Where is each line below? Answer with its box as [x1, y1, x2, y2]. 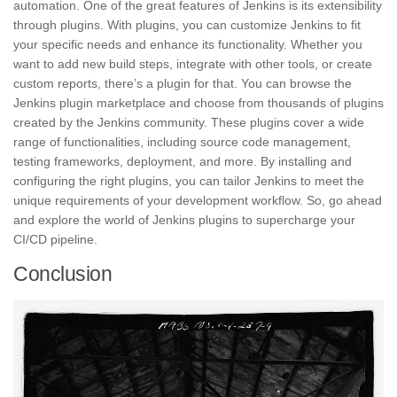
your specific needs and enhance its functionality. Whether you [13, 37, 362, 52]
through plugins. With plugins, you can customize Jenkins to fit [13, 18, 361, 33]
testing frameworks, [13, 154, 123, 169]
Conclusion [13, 262, 112, 286]
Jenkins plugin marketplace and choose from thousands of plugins [13, 96, 384, 111]
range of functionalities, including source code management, [13, 135, 351, 150]
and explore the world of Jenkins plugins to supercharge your [13, 213, 355, 228]
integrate [176, 57, 230, 72]
